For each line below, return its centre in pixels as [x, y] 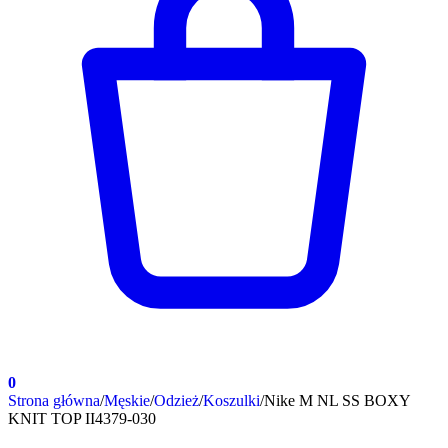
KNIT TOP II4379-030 [82, 418]
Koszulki [231, 400]
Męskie [127, 400]
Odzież [176, 400]
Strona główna [54, 400]
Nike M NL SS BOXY [337, 400]
